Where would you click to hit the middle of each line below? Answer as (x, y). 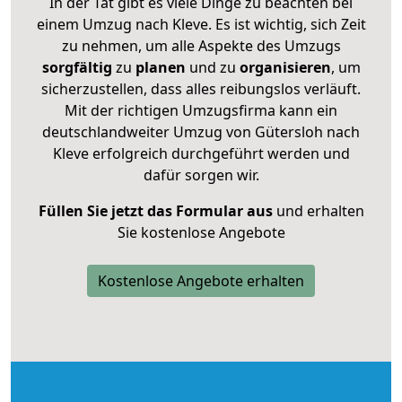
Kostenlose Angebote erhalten (201, 280)
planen (160, 67)
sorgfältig (77, 67)
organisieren (283, 67)
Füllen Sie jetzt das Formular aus (155, 210)
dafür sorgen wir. (201, 175)
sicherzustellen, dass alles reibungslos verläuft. (201, 88)
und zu (210, 67)
